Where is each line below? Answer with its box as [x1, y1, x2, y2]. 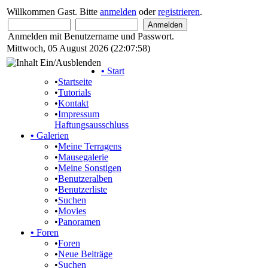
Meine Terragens [58, 141, 121, 151]
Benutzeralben [58, 173, 112, 184]
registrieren [158, 7, 200, 17]
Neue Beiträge [58, 249, 112, 259]
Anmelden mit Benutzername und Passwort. [8, 31, 174, 41]
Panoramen [58, 217, 100, 227]
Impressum [58, 109, 99, 119]
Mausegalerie [58, 152, 108, 162]
